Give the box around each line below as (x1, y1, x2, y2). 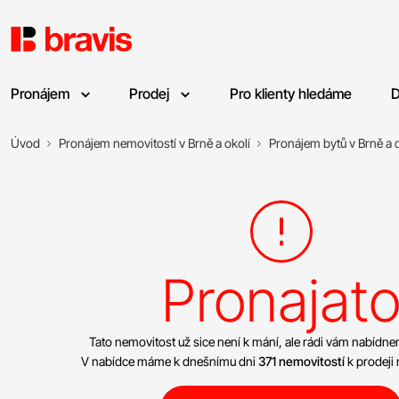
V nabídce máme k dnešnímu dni (81, 354, 259, 369)
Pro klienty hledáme (229, 85, 352, 102)
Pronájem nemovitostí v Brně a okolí (59, 135, 250, 151)
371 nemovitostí (258, 354, 346, 369)
